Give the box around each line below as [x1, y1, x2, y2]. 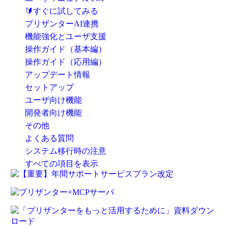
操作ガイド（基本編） [24, 45, 106, 53]
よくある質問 [24, 134, 74, 142]
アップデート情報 [24, 70, 90, 79]
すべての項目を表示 [24, 159, 98, 168]
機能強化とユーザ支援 [24, 32, 106, 41]
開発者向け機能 [24, 108, 82, 117]
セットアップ [24, 83, 74, 92]
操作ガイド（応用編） [24, 58, 106, 66]
